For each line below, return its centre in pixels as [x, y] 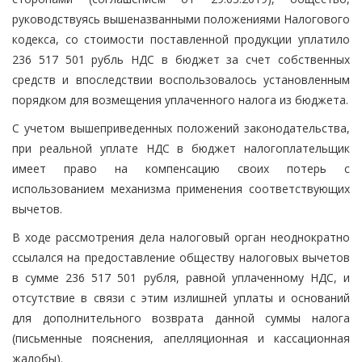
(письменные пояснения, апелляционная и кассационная [181, 338]
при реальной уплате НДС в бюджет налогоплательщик [181, 148]
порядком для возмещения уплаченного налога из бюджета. [180, 99]
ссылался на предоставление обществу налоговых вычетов [181, 257]
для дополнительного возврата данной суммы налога [181, 318]
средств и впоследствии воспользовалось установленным [181, 79]
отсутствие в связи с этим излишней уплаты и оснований [181, 297]
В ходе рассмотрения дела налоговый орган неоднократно [181, 237]
